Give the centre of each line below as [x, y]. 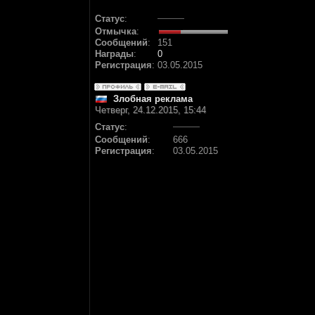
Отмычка [116, 31]
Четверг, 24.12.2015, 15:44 [150, 110]
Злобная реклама [153, 99]
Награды [114, 54]
